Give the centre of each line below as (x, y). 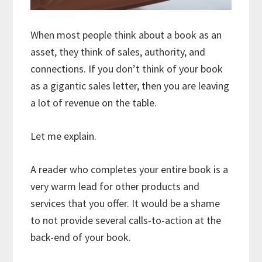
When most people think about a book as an (126, 35)
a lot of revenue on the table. (94, 103)
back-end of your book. (81, 237)
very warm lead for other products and (115, 187)
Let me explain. (64, 136)
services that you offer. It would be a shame (125, 204)
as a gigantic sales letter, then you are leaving (130, 86)
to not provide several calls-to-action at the (126, 220)
